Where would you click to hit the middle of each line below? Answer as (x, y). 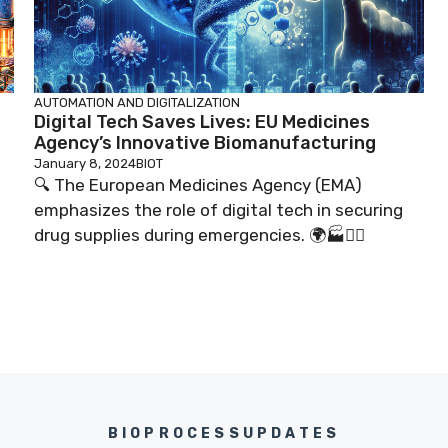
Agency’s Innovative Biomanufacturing (205, 142)
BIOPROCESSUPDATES (224, 433)
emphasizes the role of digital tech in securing (218, 209)
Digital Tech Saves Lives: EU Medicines (202, 121)
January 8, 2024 (85, 163)
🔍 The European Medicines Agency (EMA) (198, 184)
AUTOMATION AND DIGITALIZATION (137, 102)
